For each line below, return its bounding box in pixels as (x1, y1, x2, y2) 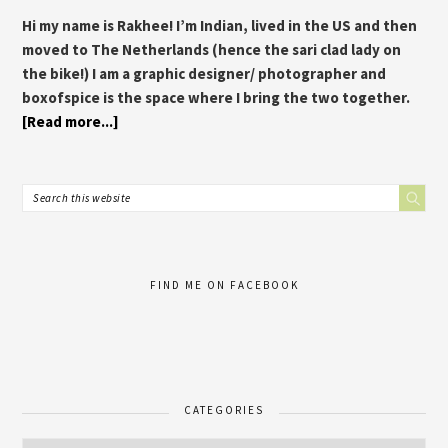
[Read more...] (22, 111, 120, 131)
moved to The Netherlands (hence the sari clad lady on (22, 39, 402, 59)
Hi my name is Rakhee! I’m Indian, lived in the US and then (22, 15, 418, 35)
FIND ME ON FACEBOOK (149, 277, 299, 292)
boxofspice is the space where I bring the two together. (22, 87, 411, 107)
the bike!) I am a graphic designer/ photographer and (22, 63, 387, 83)
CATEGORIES (184, 402, 264, 417)
